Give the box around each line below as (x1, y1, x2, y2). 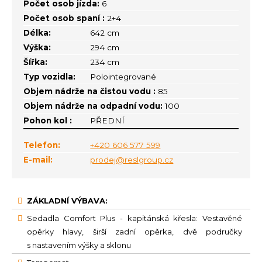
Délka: (23, 28, 51, 38)
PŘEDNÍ (90, 116, 125, 126)
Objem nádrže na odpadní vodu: (23, 101, 163, 111)
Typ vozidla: (23, 72, 75, 82)
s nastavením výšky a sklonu (27, 240, 131, 250)
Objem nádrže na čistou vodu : (23, 87, 156, 96)
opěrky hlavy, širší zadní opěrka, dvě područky (27, 227, 242, 237)
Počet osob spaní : (23, 13, 105, 23)
